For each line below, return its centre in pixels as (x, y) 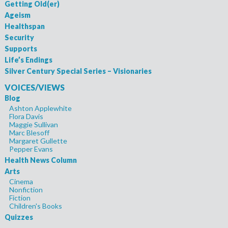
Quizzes (19, 217)
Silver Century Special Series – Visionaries (78, 71)
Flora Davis (26, 117)
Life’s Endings (28, 60)
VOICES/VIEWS (34, 88)
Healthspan (24, 26)
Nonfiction (26, 190)
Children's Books (35, 206)
